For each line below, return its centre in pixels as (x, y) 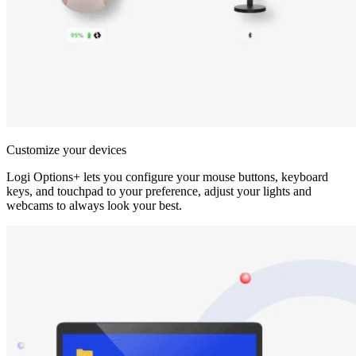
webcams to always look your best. (94, 206)
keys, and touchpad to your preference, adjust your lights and (159, 192)
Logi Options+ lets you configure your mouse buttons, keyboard (167, 177)
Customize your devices (66, 150)
